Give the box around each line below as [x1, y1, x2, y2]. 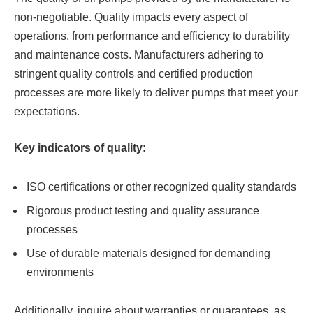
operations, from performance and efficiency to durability [14, 30, 290, 43]
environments [27, 265, 96, 278]
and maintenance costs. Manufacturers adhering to [14, 49, 263, 61]
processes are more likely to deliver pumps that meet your [14, 87, 298, 99]
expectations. [14, 105, 80, 118]
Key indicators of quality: [14, 141, 146, 154]
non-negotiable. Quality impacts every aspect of [14, 11, 248, 24]
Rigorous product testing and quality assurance [27, 204, 259, 217]
